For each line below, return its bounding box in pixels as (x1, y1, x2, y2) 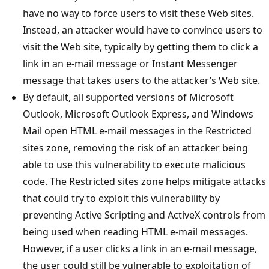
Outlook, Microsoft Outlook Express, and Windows (23, 107, 253, 121)
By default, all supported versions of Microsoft (23, 90, 234, 104)
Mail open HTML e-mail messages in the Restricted (23, 124, 252, 138)
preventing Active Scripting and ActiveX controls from (23, 208, 265, 222)
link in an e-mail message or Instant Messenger (23, 56, 238, 70)
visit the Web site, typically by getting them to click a (23, 40, 258, 53)
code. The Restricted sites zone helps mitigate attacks (23, 174, 266, 188)
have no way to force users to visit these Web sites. (23, 6, 254, 20)
